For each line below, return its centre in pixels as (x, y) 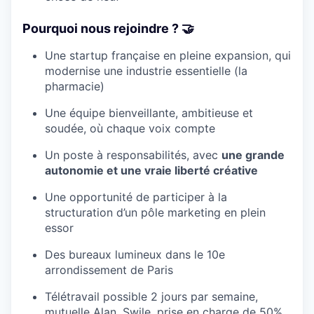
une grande (253, 155)
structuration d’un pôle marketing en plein (155, 212)
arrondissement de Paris (109, 269)
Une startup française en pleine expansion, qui (168, 55)
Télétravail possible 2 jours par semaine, (151, 296)
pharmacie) (75, 86)
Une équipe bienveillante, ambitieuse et (149, 112)
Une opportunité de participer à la (136, 197)
